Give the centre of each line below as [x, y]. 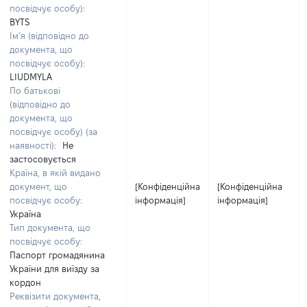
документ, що [38, 186]
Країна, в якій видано [55, 173]
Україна [25, 214]
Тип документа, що [50, 228]
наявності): [33, 145]
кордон [25, 282]
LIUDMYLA [31, 77]
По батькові [35, 90]
